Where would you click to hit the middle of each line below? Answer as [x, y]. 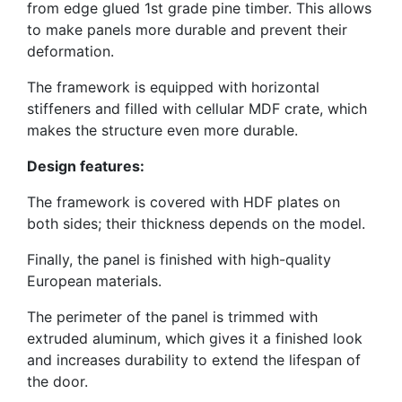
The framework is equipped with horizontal [173, 87]
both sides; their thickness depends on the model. [196, 223]
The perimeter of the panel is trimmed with [172, 316]
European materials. [94, 280]
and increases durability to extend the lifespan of [194, 359]
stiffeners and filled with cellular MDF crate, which [197, 108]
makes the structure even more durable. [162, 130]
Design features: [86, 166]
